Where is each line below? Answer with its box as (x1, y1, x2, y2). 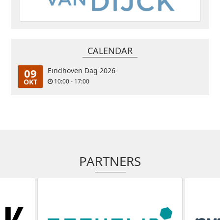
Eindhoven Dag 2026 (48, 66, 116, 75)
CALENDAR (87, 45, 133, 56)
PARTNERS (79, 152, 141, 170)
